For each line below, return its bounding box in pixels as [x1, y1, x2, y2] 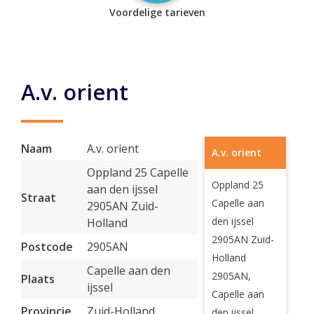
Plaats [21, 271, 55, 287]
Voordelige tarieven [109, 6, 205, 19]
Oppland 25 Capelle [87, 165, 189, 180]
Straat [21, 190, 56, 205]
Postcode [21, 239, 73, 254]
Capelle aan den [87, 263, 170, 278]
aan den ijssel [87, 182, 158, 197]
